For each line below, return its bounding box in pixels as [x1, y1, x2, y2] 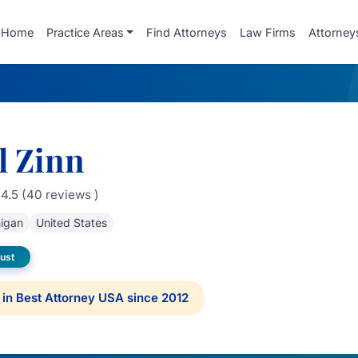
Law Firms [240, 25, 296, 39]
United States [35, 216, 107, 229]
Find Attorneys [146, 25, 227, 39]
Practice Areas [46, 25, 124, 39]
